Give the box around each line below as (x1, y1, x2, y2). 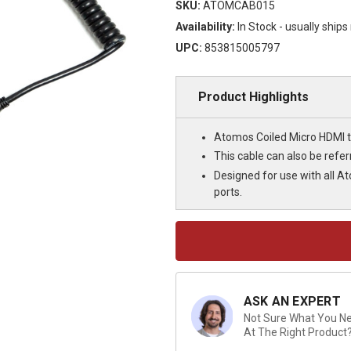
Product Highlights (197, 89, 309, 104)
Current (175, 223, 208, 234)
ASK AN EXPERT (243, 293, 341, 309)
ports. (213, 185, 242, 198)
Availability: (175, 20, 235, 33)
